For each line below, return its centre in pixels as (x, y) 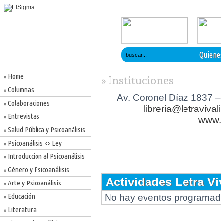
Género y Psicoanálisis (38, 169)
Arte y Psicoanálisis (34, 183)
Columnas (20, 90)
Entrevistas (23, 116)
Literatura (21, 209)
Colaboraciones (28, 103)
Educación (21, 196)
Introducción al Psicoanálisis (46, 156)
